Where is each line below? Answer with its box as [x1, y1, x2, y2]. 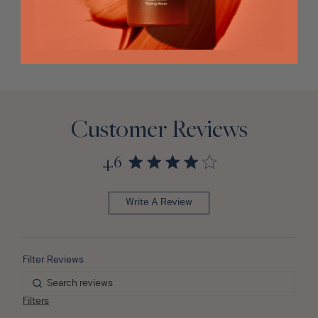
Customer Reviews [70, 118, 248, 144]
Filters [23, 295, 49, 307]
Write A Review [126, 197, 192, 209]
